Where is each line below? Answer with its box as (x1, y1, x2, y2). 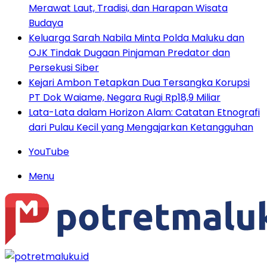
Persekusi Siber (29, 61, 99, 74)
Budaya (29, 16, 63, 30)
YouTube (29, 145, 69, 159)
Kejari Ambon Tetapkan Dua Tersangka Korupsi (29, 76, 250, 89)
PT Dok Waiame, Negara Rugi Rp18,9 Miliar (29, 91, 221, 104)
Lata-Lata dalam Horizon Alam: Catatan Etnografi (29, 105, 260, 119)
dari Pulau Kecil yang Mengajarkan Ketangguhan (29, 120, 253, 134)
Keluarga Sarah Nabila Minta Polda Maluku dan (29, 31, 244, 45)
